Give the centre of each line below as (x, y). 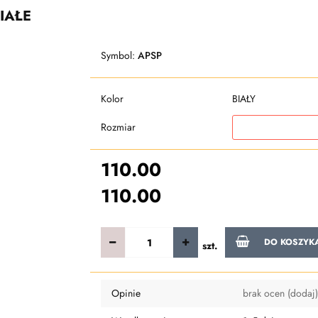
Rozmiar (118, 127)
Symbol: (119, 55)
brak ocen (265, 293)
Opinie (126, 293)
